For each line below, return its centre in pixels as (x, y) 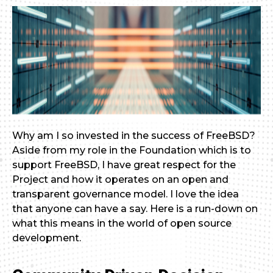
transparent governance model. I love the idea (126, 194)
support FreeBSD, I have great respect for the (124, 165)
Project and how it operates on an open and (120, 179)
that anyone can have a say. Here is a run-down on (135, 209)
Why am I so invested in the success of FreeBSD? (134, 136)
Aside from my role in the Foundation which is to (132, 150)
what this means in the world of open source (122, 223)
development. (48, 238)
